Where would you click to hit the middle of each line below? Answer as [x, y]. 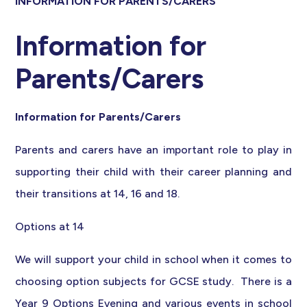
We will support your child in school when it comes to [153, 260]
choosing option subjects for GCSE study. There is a [153, 282]
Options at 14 [50, 227]
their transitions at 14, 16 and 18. [98, 194]
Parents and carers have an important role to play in [153, 150]
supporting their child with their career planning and [153, 172]
